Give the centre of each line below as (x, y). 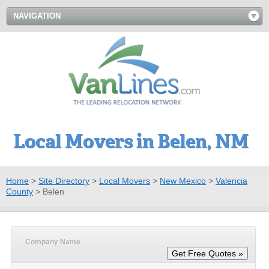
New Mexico (183, 180)
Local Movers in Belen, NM (131, 141)
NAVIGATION (37, 16)
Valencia (231, 180)
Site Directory (64, 180)
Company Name (53, 242)
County (20, 191)
